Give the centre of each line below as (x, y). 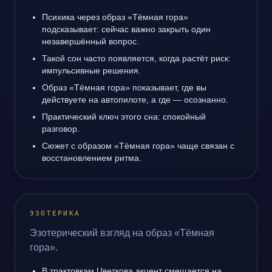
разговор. (61, 129)
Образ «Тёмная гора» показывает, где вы (124, 87)
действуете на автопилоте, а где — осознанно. (135, 100)
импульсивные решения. (91, 70)
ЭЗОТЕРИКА (55, 213)
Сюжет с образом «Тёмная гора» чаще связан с (138, 146)
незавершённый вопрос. (90, 41)
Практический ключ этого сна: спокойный (124, 117)
